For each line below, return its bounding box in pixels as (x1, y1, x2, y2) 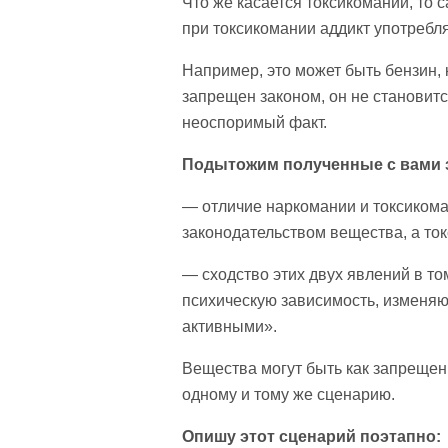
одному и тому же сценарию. (182, 386, 395, 403)
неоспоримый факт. (182, 114, 327, 131)
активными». (182, 318, 277, 335)
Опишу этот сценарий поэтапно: (182, 428, 441, 445)
